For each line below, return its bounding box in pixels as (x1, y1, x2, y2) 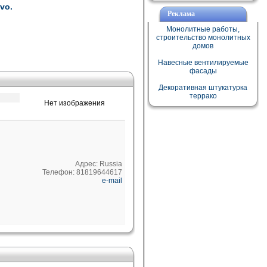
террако (189, 92, 217, 100)
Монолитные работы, (166, 25, 240, 33)
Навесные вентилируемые (157, 58, 249, 67)
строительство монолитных (156, 33, 250, 42)
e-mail (102, 176, 122, 185)
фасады (189, 67, 217, 75)
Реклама (167, 10, 195, 18)
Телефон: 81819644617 (42, 168, 122, 176)
